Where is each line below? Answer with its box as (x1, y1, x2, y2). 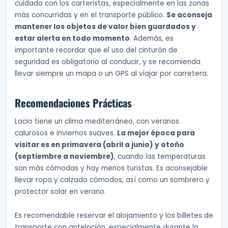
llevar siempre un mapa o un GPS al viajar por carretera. (15, 69, 208, 79)
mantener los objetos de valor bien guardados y (15, 22, 196, 32)
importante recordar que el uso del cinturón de (15, 45, 178, 55)
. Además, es (130, 34, 174, 44)
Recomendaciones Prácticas (15, 95, 132, 111)
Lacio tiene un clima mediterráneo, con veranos (15, 116, 179, 126)
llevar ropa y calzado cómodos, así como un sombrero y (15, 175, 210, 185)
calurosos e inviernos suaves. (15, 128, 117, 138)
